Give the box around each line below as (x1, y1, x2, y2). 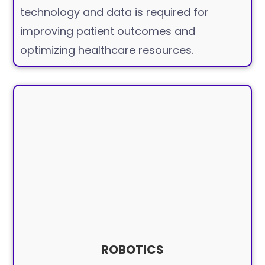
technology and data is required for (20, 5, 209, 20)
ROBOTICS (101, 241, 164, 258)
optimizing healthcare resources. (20, 43, 194, 58)
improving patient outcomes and (20, 24, 196, 39)
